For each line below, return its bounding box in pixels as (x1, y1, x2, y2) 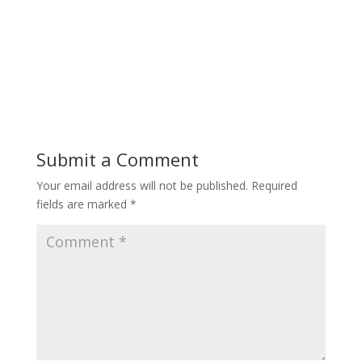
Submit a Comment (36, 146, 199, 171)
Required (250, 177, 297, 193)
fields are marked (36, 196, 130, 212)
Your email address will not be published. (36, 177, 248, 193)
